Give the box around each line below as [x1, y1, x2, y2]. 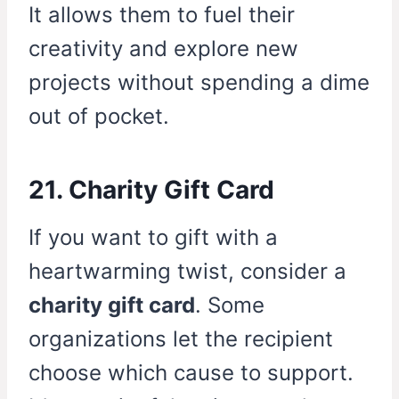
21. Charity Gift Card [28, 175, 274, 206]
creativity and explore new [28, 36, 298, 62]
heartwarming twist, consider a [28, 258, 346, 285]
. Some [195, 292, 265, 319]
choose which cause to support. [28, 360, 354, 387]
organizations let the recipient [28, 326, 333, 353]
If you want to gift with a [28, 224, 278, 251]
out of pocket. [28, 103, 169, 130]
